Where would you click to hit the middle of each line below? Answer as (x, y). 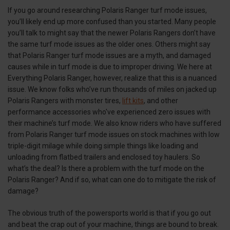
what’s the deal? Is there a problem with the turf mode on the (106, 169)
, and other (161, 101)
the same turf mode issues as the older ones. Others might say (109, 44)
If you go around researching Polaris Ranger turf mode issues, (107, 11)
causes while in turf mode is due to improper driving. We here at (110, 67)
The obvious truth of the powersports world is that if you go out (109, 213)
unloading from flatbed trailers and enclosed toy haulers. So (104, 157)
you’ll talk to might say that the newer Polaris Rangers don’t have (112, 33)
